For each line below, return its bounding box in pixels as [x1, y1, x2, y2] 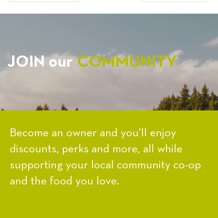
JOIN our [7, 54, 77, 71]
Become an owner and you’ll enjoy [10, 127, 176, 139]
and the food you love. [10, 175, 119, 187]
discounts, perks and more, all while [10, 143, 182, 155]
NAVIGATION [7, 6, 104, 23]
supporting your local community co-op [10, 159, 201, 171]
